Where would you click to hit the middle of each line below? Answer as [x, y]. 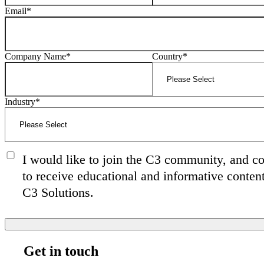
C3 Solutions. [58, 193]
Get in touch [61, 251]
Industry [20, 102]
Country [167, 57]
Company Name [35, 57]
